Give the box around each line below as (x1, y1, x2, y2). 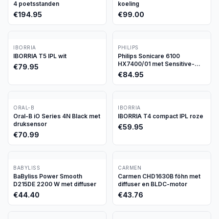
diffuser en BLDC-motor (118, 180, 187, 188)
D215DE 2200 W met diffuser (13, 180, 96, 188)
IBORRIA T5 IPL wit (13, 52, 66, 60)
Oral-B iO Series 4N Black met (13, 112, 100, 120)
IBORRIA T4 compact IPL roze (118, 112, 203, 120)
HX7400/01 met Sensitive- (118, 60, 195, 67)
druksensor (13, 120, 47, 128)
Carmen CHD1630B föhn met (118, 173, 200, 180)
